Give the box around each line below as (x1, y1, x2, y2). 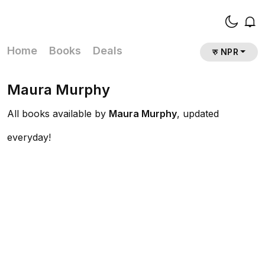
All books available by (7, 108, 106, 119)
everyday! (7, 131, 51, 143)
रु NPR (212, 47, 238, 57)
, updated (177, 108, 219, 119)
